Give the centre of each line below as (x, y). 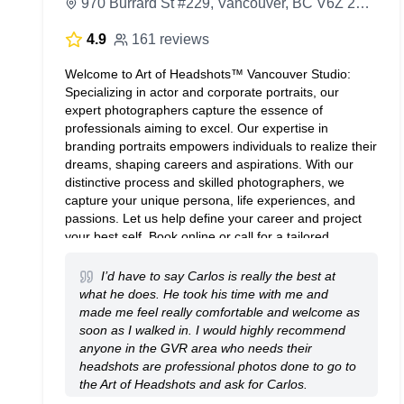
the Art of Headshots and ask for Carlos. (193, 384)
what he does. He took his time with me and (204, 294)
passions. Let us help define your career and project (213, 218)
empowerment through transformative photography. (212, 272)
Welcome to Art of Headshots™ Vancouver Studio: (208, 74)
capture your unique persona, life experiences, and (210, 200)
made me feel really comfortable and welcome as (220, 312)
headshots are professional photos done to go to (218, 366)
